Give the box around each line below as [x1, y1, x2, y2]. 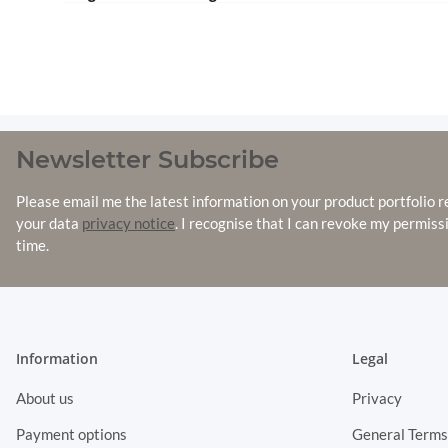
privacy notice [82, 214, 175, 233]
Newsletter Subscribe [16, 145, 279, 175]
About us [16, 388, 74, 407]
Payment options [16, 424, 127, 443]
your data [16, 214, 82, 233]
